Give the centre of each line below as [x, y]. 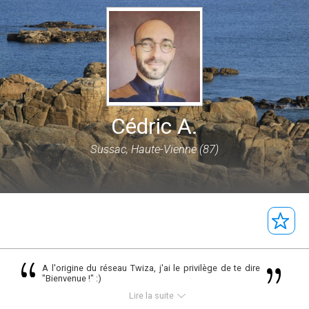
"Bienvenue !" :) [71, 278]
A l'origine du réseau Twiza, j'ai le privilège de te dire [151, 268]
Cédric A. [154, 126]
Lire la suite [151, 296]
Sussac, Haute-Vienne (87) [154, 149]
